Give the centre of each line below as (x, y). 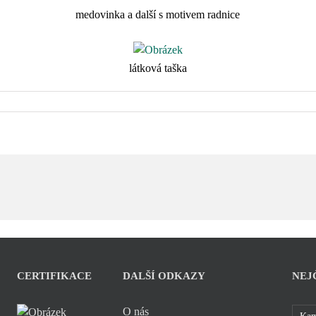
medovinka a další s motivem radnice (158, 14)
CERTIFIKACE (54, 276)
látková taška (158, 68)
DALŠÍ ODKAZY (164, 276)
